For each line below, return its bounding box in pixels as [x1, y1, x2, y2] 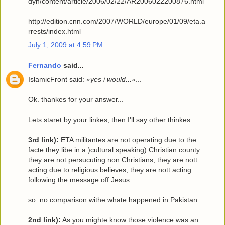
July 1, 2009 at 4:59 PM [28, 40, 103, 49]
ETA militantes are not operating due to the [59, 135, 196, 144]
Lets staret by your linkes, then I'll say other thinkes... [28, 115, 196, 124]
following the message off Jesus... [28, 175, 136, 184]
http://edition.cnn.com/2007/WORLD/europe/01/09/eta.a [28, 17, 205, 25]
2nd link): [28, 215, 61, 224]
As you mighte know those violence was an [61, 215, 198, 224]
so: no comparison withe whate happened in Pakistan [28, 195, 197, 204]
